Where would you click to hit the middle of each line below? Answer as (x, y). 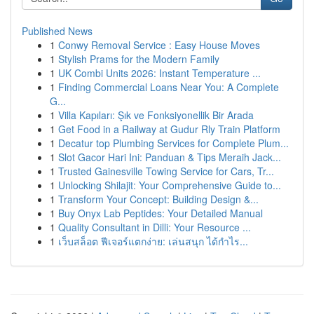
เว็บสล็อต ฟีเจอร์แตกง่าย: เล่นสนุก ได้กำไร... (153, 241)
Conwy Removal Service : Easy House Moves (159, 45)
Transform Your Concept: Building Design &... (158, 199)
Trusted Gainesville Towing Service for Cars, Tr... (166, 171)
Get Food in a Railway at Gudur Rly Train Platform (169, 129)
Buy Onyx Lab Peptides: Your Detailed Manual (161, 213)
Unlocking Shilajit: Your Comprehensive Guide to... (170, 185)
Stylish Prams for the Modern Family (139, 59)
